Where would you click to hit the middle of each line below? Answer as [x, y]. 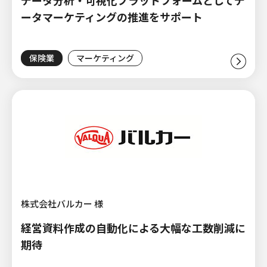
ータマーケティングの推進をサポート [112, 16]
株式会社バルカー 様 [62, 203]
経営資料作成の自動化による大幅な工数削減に [133, 227]
